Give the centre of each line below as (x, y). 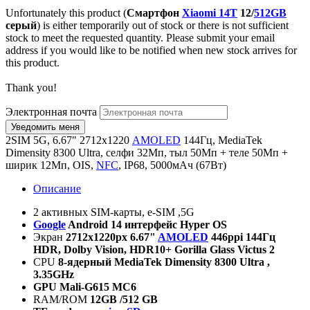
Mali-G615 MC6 (97, 287)
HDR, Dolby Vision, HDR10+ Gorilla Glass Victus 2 (154, 249)
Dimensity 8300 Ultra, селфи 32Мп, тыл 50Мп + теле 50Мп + (147, 153)
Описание (57, 189)
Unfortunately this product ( (66, 13)
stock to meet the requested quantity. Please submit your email (140, 38)
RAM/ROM (62, 299)
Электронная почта (51, 112)
